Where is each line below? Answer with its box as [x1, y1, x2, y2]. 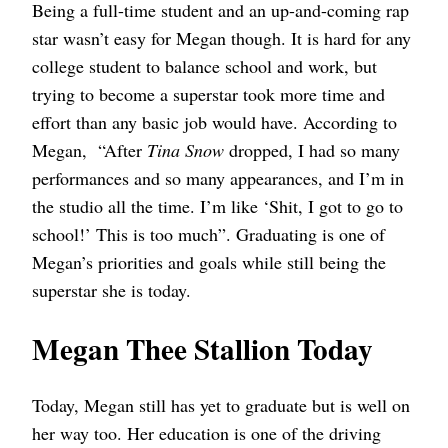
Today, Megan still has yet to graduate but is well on [32, 392, 410, 417]
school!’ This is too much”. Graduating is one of [32, 222, 385, 247]
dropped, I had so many [224, 138, 400, 163]
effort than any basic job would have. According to [32, 110, 397, 135]
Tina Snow [147, 138, 224, 163]
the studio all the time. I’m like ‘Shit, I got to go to [32, 194, 403, 219]
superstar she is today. [32, 278, 191, 303]
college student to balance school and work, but [32, 54, 377, 79]
